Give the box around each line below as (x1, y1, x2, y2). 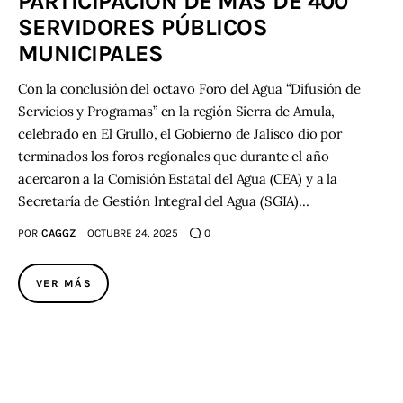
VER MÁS (36, 277, 93, 291)
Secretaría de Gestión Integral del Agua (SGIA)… (18, 192, 309, 210)
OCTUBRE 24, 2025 (86, 227, 178, 240)
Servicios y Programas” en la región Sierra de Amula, (18, 102, 336, 120)
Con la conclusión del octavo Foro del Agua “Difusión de (18, 79, 361, 97)
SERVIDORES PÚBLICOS (18, 13, 268, 41)
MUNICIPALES (18, 39, 164, 67)
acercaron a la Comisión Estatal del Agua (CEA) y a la (18, 169, 338, 187)
